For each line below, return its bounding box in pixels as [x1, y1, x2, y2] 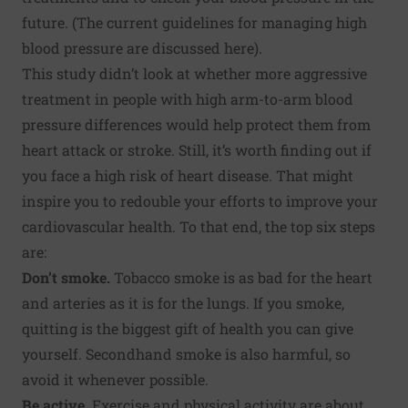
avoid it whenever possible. [22, 369, 209, 389]
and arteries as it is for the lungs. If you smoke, [22, 292, 344, 312]
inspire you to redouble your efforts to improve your [22, 190, 378, 210]
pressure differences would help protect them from [22, 114, 371, 134]
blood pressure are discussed [22, 37, 224, 57]
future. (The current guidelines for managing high [22, 12, 367, 32]
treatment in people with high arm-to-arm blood [22, 88, 353, 108]
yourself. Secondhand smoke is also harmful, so [22, 343, 351, 363]
